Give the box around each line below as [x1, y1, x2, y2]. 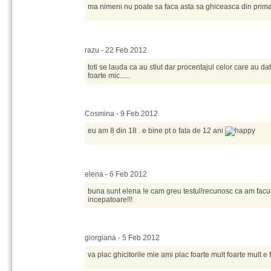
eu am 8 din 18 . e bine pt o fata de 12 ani [88, 126, 225, 135]
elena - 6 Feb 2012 [85, 170, 147, 178]
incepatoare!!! [88, 195, 132, 204]
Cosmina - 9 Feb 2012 [85, 109, 158, 118]
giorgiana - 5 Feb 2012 [85, 233, 160, 242]
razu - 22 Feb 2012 [85, 46, 147, 54]
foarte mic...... [88, 71, 131, 80]
